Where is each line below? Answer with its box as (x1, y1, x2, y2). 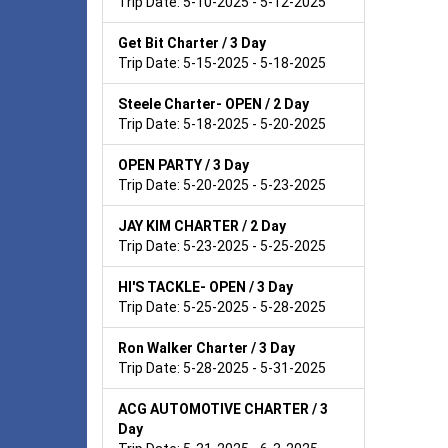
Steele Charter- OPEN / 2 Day (118, 95, 309, 112)
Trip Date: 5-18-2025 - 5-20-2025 (118, 115, 326, 132)
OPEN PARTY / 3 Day (118, 156, 249, 173)
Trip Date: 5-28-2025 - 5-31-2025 (118, 359, 326, 376)
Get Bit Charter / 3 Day (118, 34, 266, 51)
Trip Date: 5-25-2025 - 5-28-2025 (118, 298, 326, 315)
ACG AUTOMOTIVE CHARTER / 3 (118, 400, 328, 417)
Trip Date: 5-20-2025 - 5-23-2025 (118, 176, 326, 193)
